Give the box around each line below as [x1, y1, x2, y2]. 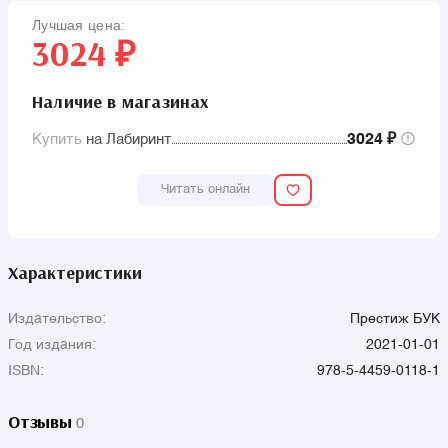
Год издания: [8, 337, 96, 352]
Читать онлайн [160, 182, 250, 196]
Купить [32, 131, 82, 147]
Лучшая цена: [32, 18, 126, 33]
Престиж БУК [350, 311, 440, 326]
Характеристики [8, 261, 142, 284]
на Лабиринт [82, 131, 172, 147]
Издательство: [8, 311, 106, 326]
